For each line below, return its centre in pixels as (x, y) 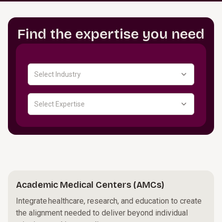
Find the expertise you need (111, 34)
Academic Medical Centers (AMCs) (90, 185)
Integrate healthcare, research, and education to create (109, 201)
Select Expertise (59, 104)
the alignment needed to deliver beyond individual (102, 213)
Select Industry (57, 74)
